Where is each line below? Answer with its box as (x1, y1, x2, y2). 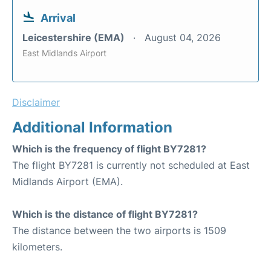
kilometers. (12, 241, 62, 253)
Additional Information (12, 119, 172, 136)
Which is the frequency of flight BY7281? (12, 143, 206, 155)
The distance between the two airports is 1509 (12, 224, 226, 237)
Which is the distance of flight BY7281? (12, 208, 198, 220)
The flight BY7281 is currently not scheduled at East (12, 159, 250, 171)
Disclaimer (12, 96, 60, 108)
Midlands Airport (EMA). (12, 175, 123, 188)
